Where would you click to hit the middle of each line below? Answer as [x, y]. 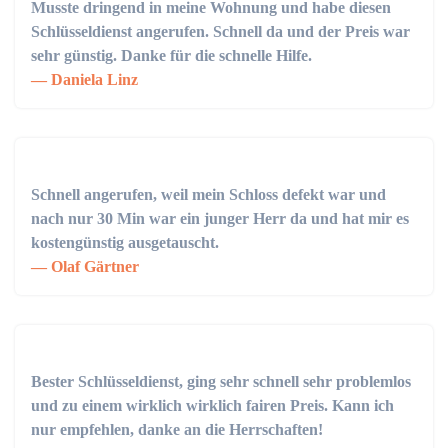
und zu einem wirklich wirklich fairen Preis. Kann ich [212, 405]
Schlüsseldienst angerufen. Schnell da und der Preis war [220, 31]
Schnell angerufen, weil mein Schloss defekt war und [208, 194]
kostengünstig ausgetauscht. [125, 242]
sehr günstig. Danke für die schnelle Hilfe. [171, 55]
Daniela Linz [92, 79]
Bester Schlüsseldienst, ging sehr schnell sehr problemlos [221, 381]
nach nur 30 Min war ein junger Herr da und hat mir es [220, 218]
